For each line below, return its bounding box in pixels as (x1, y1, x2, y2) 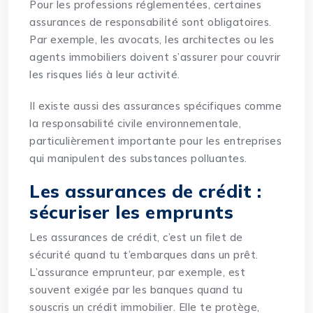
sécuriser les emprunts (29, 201, 234, 224)
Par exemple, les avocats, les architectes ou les (29, 33, 275, 47)
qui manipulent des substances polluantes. (29, 152, 247, 166)
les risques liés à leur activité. (29, 68, 180, 82)
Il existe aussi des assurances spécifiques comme (29, 99, 282, 113)
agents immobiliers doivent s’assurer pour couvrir (29, 50, 281, 64)
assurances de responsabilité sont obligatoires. (29, 15, 272, 29)
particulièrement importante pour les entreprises (29, 134, 282, 148)
